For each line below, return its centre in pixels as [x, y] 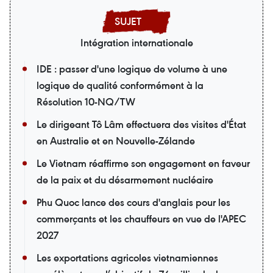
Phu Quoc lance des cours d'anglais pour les [133, 202]
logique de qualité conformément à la [120, 85]
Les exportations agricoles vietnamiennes [127, 257]
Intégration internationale [136, 42]
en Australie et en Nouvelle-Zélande [116, 140]
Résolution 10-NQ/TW [86, 101]
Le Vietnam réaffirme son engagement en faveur [143, 163]
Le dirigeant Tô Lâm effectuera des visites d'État [141, 124]
